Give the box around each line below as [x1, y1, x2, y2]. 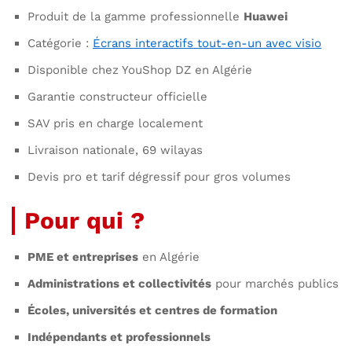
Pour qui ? [24, 207, 145, 234]
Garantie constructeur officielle [27, 90, 207, 104]
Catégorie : [27, 36, 93, 50]
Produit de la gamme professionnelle [27, 9, 244, 24]
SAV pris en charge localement [27, 116, 203, 130]
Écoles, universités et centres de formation [27, 303, 277, 317]
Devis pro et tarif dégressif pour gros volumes [27, 170, 291, 184]
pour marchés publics [211, 277, 339, 291]
